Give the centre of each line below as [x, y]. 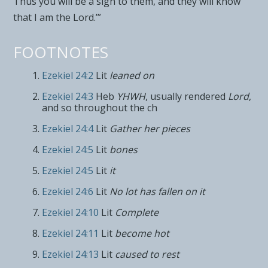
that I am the [42, 17]
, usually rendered [186, 96]
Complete [137, 212]
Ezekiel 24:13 [71, 254]
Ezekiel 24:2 [68, 75]
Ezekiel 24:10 [71, 212]
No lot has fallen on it [158, 191]
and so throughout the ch [100, 107]
